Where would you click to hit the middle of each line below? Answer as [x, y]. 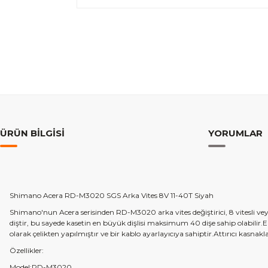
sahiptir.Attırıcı [211, 234]
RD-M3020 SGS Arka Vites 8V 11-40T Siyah [138, 195]
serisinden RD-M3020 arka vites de [140, 212]
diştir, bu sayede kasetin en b [59, 223]
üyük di [121, 223]
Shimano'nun [33, 212]
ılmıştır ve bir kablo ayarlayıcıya [130, 234]
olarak [21, 234]
